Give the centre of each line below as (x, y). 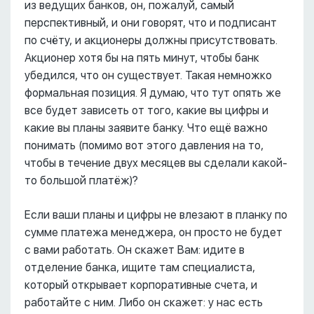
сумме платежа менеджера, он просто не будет (153, 233)
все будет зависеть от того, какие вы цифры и (146, 111)
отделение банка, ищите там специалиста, (140, 268)
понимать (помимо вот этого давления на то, (144, 146)
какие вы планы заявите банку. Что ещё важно (146, 128)
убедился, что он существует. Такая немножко (148, 76)
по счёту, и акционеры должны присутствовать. (151, 41)
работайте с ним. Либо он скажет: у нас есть (144, 303)
